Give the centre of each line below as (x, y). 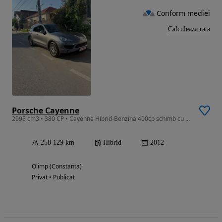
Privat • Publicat (53, 177)
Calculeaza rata (189, 29)
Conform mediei (183, 13)
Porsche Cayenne (46, 110)
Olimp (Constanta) (57, 166)
